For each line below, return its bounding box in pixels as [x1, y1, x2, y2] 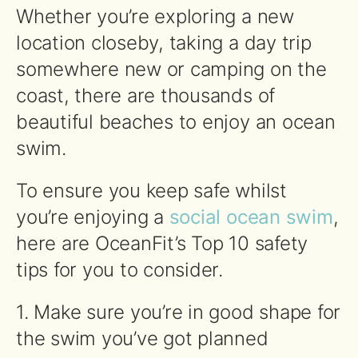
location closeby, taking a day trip [16, 30, 312, 54]
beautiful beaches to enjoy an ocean [16, 109, 336, 133]
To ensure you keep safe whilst [16, 178, 287, 202]
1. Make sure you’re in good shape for [16, 300, 341, 324]
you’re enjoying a [16, 205, 169, 229]
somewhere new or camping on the [16, 57, 327, 81]
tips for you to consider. [16, 257, 223, 281]
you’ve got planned [96, 326, 268, 350]
